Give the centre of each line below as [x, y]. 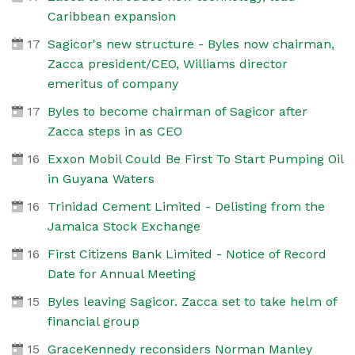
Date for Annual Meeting [121, 273]
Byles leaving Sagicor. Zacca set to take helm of [192, 301]
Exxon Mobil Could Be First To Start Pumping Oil [195, 158]
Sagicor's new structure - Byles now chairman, [191, 44]
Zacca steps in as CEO [115, 131]
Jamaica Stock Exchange [124, 226]
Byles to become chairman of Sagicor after [177, 111]
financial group [93, 321]
